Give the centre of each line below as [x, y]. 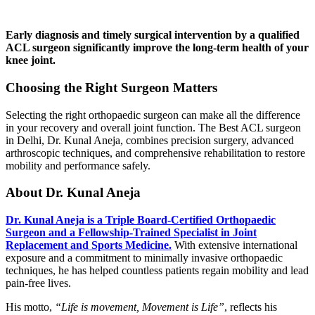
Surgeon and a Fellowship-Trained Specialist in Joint [131, 232]
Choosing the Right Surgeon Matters [111, 87]
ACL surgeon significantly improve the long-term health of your [157, 48]
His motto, [30, 307]
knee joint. [31, 60]
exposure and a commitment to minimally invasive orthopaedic [144, 257]
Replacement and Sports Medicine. [89, 245]
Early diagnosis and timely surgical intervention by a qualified [153, 35]
